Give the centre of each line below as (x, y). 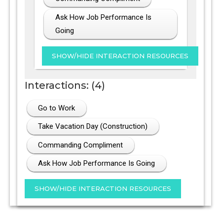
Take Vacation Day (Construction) (93, 127)
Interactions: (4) (65, 85)
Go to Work (56, 108)
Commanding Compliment (80, 145)
